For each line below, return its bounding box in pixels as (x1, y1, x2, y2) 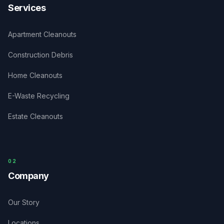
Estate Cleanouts (8, 112, 63, 121)
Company (8, 170, 49, 181)
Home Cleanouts (8, 71, 62, 80)
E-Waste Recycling (8, 91, 69, 100)
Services (8, 2, 46, 13)
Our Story (8, 198, 39, 207)
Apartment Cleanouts (8, 30, 76, 39)
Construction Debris (8, 50, 73, 59)
